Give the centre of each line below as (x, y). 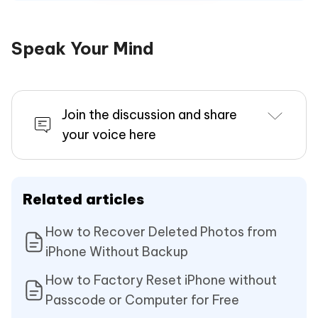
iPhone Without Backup (117, 252)
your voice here (109, 135)
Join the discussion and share (149, 115)
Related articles (83, 199)
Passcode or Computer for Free (142, 300)
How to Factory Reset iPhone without (161, 280)
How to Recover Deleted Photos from (161, 232)
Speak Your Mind (83, 49)
